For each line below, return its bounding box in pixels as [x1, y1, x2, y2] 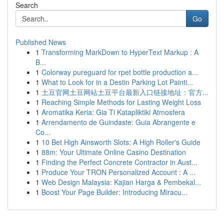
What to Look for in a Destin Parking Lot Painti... [41, 77, 193, 87]
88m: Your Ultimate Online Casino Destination [41, 147, 186, 157]
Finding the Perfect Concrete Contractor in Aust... [41, 157, 197, 167]
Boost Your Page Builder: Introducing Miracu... [41, 187, 187, 197]
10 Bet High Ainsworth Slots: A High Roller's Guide [41, 137, 200, 147]
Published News [15, 37, 66, 47]
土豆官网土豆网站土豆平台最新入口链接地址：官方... [41, 87, 208, 97]
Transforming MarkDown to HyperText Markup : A [41, 47, 198, 57]
